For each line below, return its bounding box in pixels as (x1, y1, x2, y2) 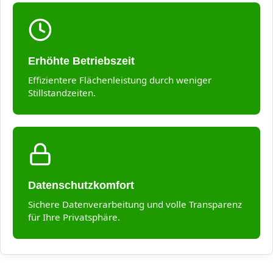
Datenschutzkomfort (28, 179, 134, 192)
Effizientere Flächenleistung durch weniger (28, 74, 211, 87)
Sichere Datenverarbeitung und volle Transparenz (28, 198, 242, 211)
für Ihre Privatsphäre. (28, 211, 120, 224)
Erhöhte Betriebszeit (28, 54, 135, 68)
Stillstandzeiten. (28, 87, 96, 99)
